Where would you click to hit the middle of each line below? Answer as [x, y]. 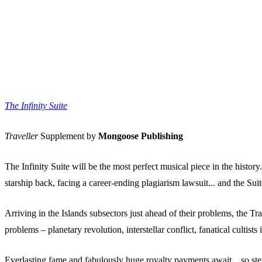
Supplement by [68, 136]
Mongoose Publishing [141, 136]
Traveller [21, 136]
